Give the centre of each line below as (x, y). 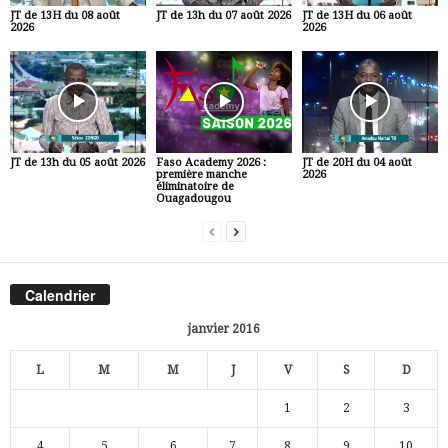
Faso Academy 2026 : (210, 163)
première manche (201, 175)
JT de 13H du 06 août (356, 16)
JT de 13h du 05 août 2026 (77, 163)
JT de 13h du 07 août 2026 (223, 16)
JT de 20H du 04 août (356, 163)
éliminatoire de (194, 187)
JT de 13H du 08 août (65, 16)
